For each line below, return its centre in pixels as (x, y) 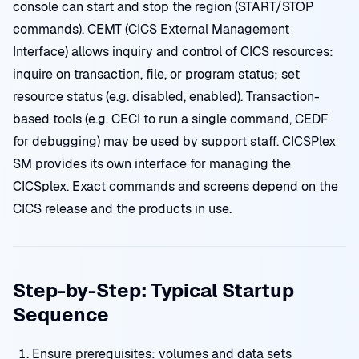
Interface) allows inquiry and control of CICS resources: (173, 52)
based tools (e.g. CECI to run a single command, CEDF (170, 119)
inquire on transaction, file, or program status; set (156, 74)
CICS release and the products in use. (122, 209)
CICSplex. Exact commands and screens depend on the (175, 186)
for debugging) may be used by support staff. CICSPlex (174, 141)
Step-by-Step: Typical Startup (153, 290)
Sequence (61, 315)
